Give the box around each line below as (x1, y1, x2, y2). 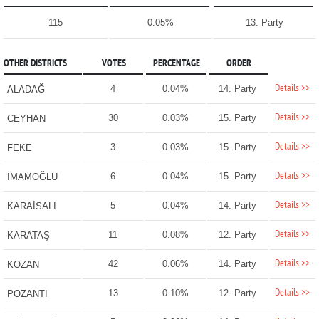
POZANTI (6, 288, 48, 300)
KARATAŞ (6, 230, 50, 241)
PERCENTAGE (152, 58, 200, 70)
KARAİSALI (6, 201, 56, 212)
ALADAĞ (6, 84, 45, 95)
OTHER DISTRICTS (3, 58, 67, 70)
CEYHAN (6, 113, 46, 125)
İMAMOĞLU (6, 172, 58, 183)
